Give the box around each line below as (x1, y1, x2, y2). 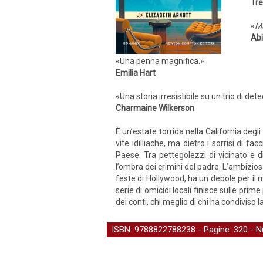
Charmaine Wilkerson (116, 103, 194, 113)
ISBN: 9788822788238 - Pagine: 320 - (112, 224, 256, 235)
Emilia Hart (116, 68, 156, 77)
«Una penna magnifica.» (116, 56, 204, 66)
